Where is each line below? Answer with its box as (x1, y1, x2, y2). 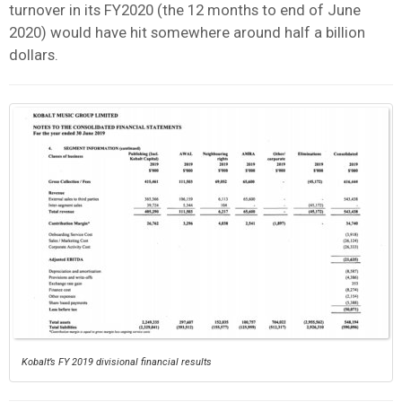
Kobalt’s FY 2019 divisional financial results (22, 355, 212, 368)
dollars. (9, 45, 58, 64)
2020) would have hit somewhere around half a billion (9, 22, 365, 41)
